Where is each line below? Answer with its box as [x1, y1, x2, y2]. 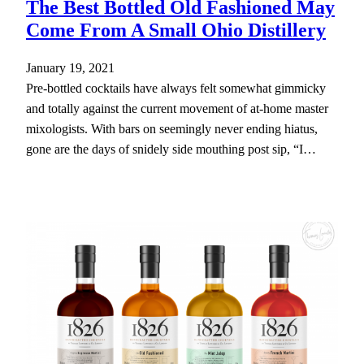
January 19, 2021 [26, 61, 115, 76]
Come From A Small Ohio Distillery [26, 19, 326, 41]
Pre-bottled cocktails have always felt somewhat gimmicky [26, 81, 326, 96]
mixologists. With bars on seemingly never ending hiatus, [26, 122, 318, 136]
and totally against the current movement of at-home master [26, 102, 328, 116]
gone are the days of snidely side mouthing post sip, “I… [26, 142, 316, 157]
